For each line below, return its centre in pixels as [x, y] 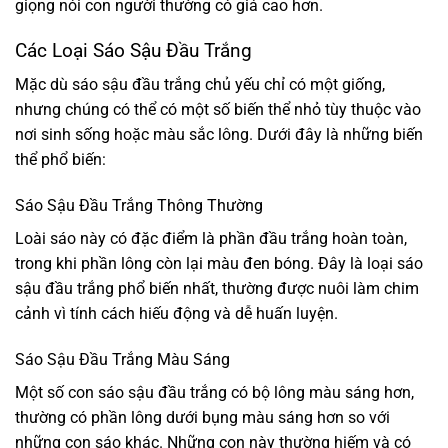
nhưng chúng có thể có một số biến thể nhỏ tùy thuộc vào [218, 110]
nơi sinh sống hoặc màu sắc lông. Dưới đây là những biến [219, 135]
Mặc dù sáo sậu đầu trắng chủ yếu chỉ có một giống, [200, 85]
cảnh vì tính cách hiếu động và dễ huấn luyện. [176, 314]
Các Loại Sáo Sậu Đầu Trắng [133, 50]
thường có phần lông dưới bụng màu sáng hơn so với [202, 417]
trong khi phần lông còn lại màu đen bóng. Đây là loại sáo [219, 264]
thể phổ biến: [60, 160]
